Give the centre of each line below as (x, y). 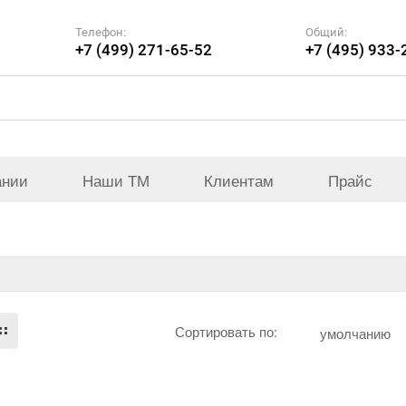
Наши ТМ (116, 179)
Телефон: (100, 32)
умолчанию (356, 333)
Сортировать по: (227, 331)
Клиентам (239, 179)
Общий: (326, 32)
